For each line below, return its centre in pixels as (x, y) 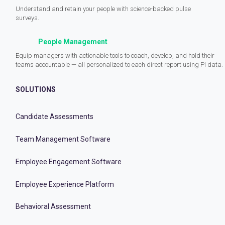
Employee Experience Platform (65, 184)
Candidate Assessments (54, 117)
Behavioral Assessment (53, 207)
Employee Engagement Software (69, 161)
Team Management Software (63, 139)
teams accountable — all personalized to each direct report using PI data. (119, 64)
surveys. (27, 18)
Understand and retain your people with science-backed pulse (103, 9)
